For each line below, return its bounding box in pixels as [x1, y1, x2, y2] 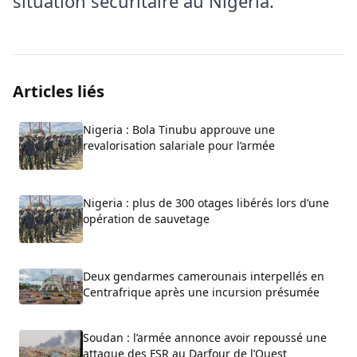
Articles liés [13, 80, 104, 103]
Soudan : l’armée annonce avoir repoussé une [83, 330, 327, 346]
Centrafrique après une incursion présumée [83, 284, 320, 300]
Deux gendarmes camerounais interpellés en [83, 269, 324, 284]
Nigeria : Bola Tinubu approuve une [83, 122, 275, 138]
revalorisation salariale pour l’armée [83, 138, 275, 154]
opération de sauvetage [83, 211, 210, 227]
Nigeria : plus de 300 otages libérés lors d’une [83, 195, 329, 211]
